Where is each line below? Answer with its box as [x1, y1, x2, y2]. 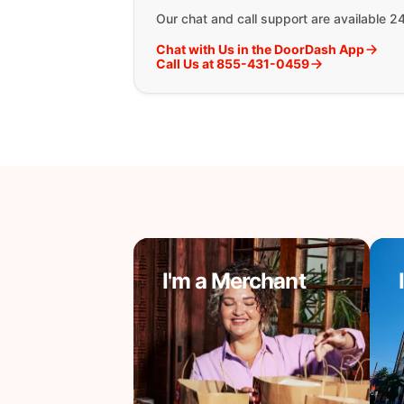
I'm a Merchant [162, 268, 306, 294]
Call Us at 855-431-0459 [156, 56, 309, 71]
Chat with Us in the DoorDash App [156, 41, 364, 57]
